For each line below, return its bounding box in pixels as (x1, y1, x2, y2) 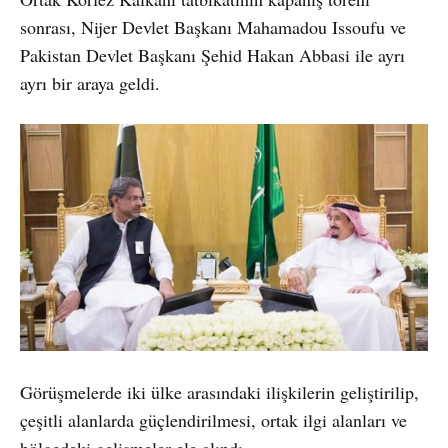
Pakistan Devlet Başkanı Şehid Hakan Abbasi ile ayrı (20, 42, 405, 67)
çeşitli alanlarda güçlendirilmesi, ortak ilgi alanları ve (20, 408, 407, 433)
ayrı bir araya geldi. (20, 70, 160, 95)
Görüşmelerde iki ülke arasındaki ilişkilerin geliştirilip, (20, 380, 419, 405)
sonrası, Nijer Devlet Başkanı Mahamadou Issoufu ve (20, 14, 406, 39)
